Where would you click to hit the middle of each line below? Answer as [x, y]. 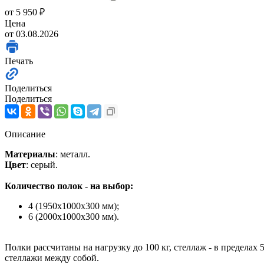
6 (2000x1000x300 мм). [74, 216]
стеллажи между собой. [52, 258]
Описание [25, 134]
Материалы [30, 154]
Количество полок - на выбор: [69, 186]
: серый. [42, 164]
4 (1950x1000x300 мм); [74, 206]
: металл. [73, 154]
